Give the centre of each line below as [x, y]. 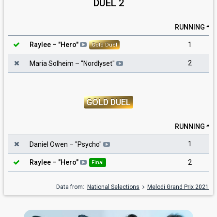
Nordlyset [98, 64]
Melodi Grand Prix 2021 [178, 187]
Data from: [72, 187]
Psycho [88, 145]
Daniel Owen [49, 145]
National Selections [113, 187]
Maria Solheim [52, 64]
